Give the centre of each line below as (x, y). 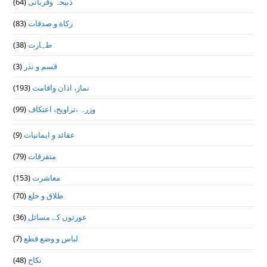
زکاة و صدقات (51, 24)
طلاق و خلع (46, 196)
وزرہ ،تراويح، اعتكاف (62, 109)
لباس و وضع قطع (51, 239)
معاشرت (46, 178)
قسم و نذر (41, 66)
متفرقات (42, 156)
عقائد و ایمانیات (50, 135)
